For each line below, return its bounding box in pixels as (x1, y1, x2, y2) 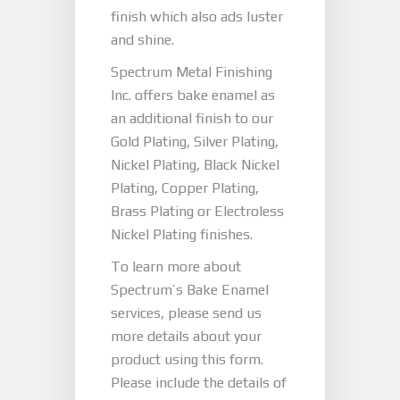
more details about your (111, 328, 262, 345)
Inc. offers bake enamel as (111, 87, 275, 104)
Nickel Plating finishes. (111, 226, 253, 243)
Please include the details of (111, 374, 287, 391)
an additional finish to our (111, 110, 273, 127)
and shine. (111, 31, 174, 48)
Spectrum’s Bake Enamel (111, 281, 269, 298)
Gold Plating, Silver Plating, (111, 133, 279, 150)
